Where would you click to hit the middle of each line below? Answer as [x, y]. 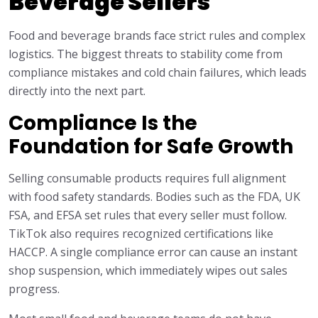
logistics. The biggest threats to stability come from [146, 54]
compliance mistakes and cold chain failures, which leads [158, 73]
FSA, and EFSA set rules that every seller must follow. [148, 215]
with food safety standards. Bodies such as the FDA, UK [154, 197]
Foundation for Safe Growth [151, 147]
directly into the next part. [77, 91]
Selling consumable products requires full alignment [147, 179]
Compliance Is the [103, 124]
